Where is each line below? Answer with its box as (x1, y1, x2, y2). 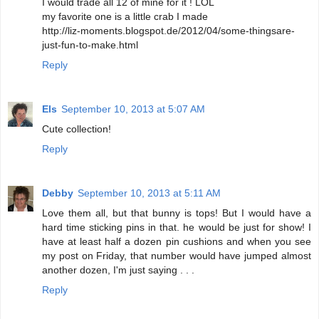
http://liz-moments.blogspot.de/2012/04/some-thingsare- (42, 24, 295, 36)
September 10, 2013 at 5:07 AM (61, 103, 205, 115)
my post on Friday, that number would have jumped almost (42, 249, 311, 261)
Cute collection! (42, 122, 111, 135)
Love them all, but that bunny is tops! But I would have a (42, 206, 311, 219)
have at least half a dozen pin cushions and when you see (42, 235, 311, 247)
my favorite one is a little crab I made (42, 10, 208, 22)
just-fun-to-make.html (42, 38, 138, 51)
